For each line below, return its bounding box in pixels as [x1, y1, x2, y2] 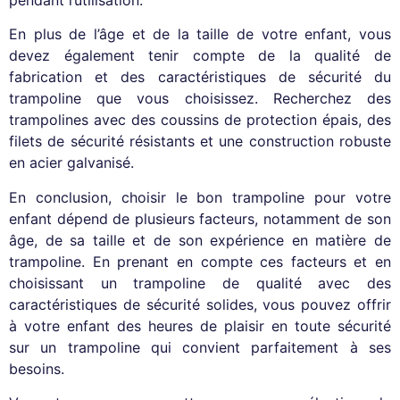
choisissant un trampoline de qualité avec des [9, 273, 391, 292]
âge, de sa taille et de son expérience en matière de [9, 230, 391, 249]
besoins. [9, 359, 64, 378]
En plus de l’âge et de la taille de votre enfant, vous [9, 25, 391, 44]
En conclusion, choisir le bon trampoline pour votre [9, 187, 391, 206]
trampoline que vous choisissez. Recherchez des [9, 89, 391, 108]
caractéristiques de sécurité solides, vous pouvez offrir [9, 295, 391, 313]
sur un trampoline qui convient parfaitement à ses [9, 337, 391, 356]
